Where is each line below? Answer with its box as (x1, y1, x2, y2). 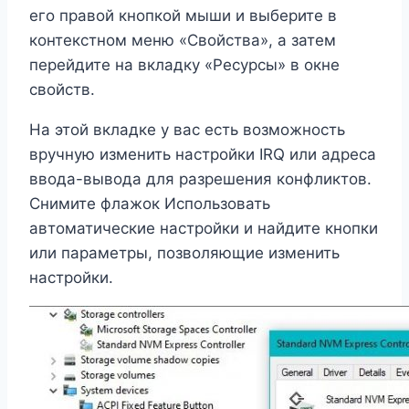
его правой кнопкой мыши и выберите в (29, 5, 337, 25)
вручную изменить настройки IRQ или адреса (29, 144, 376, 163)
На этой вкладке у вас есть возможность (29, 120, 345, 139)
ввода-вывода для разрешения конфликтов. (29, 169, 372, 188)
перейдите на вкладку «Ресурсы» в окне (29, 55, 340, 74)
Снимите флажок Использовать (29, 194, 270, 213)
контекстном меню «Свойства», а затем (29, 30, 336, 49)
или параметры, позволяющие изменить (29, 243, 340, 262)
